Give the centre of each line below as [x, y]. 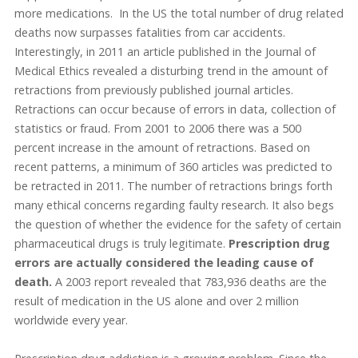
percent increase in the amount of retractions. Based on [162, 148]
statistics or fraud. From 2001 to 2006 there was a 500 [157, 129]
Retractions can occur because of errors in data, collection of [175, 109]
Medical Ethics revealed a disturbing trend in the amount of [171, 71]
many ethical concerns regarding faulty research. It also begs [174, 205]
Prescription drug [279, 244]
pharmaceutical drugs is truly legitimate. [121, 244]
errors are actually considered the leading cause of [164, 263]
